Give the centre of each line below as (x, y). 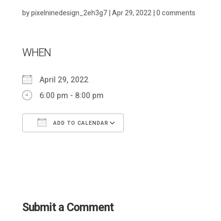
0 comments (176, 13)
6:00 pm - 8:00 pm (71, 95)
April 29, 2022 (68, 80)
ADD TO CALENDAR (80, 123)
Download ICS (64, 143)
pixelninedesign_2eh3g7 (69, 13)
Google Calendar (168, 143)
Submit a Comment (68, 207)
